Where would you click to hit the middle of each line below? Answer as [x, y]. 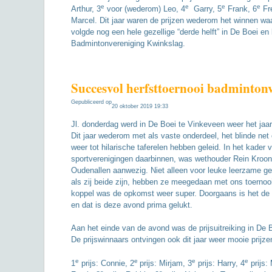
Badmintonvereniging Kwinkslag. [128, 44]
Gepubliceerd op [91, 102]
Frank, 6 [241, 9]
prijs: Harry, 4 [220, 263]
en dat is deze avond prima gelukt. [132, 205]
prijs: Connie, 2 [107, 263]
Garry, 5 [205, 9]
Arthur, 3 [86, 9]
